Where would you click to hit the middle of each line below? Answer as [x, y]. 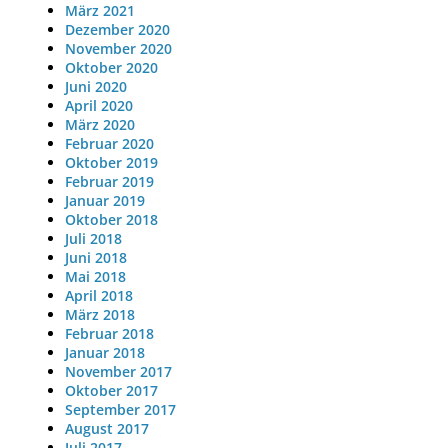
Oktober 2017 [111, 391]
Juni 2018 [95, 258]
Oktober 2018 [111, 220]
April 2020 [98, 106]
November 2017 [118, 372]
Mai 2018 [95, 277]
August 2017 [106, 429]
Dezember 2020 [117, 30]
